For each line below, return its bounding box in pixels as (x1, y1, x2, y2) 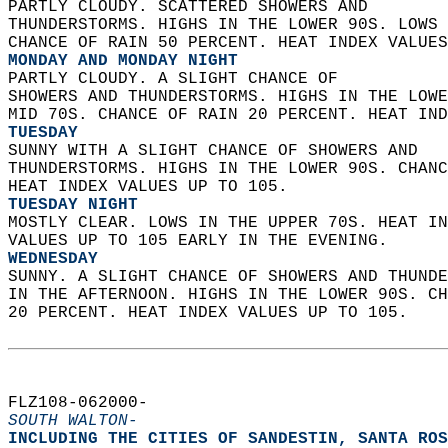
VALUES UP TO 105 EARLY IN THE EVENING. (8, 232, 398, 250)
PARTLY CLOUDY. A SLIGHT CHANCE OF (8, 70, 358, 88)
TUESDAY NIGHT (8, 196, 138, 214)
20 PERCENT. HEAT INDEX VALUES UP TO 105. (8, 304, 438, 322)
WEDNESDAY (8, 250, 98, 268)
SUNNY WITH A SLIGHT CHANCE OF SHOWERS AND (8, 142, 438, 160)
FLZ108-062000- (8, 394, 168, 412)
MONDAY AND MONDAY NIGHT (8, 52, 238, 70)
